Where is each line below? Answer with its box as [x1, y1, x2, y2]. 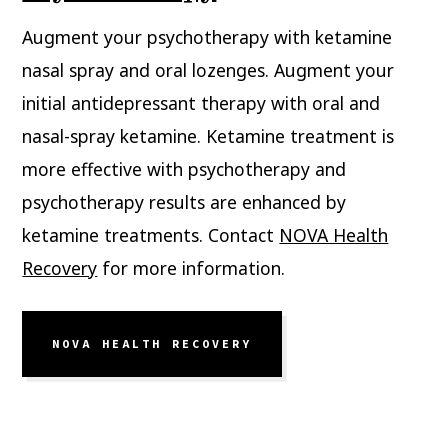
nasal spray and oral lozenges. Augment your [22, 57, 395, 82]
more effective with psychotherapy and [22, 156, 347, 181]
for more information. [97, 255, 286, 280]
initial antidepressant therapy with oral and [22, 90, 381, 115]
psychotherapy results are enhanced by [22, 189, 347, 214]
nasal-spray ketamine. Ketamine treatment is [22, 123, 395, 148]
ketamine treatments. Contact [22, 222, 280, 247]
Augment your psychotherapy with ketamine [22, 24, 393, 49]
